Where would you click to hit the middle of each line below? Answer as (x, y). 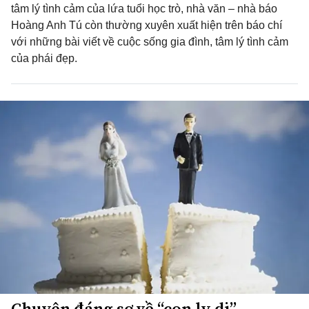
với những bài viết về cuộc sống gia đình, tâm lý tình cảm (150, 42)
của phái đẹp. (44, 58)
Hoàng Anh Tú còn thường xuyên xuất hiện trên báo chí (147, 25)
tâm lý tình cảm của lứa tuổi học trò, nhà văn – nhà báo (144, 9)
